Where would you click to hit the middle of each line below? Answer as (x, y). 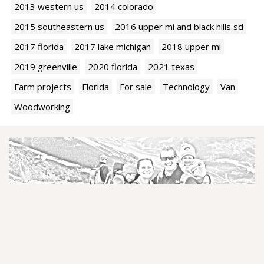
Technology (186, 87)
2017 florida (39, 47)
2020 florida (113, 67)
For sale (136, 87)
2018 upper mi (191, 47)
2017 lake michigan (113, 47)
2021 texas (171, 67)
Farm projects (43, 87)
